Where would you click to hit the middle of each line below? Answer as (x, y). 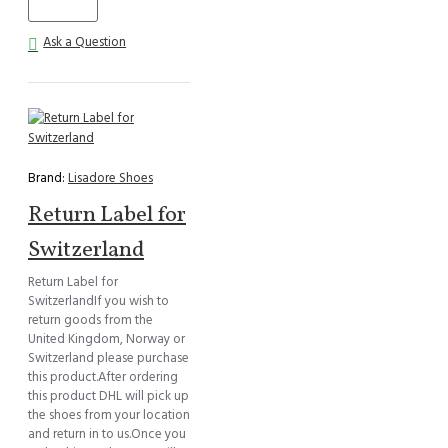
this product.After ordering (103, 376)
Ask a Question (85, 41)
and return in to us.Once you (107, 433)
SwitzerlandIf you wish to (98, 300)
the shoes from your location (109, 414)
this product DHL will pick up (108, 395)
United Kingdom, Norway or (106, 338)
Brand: (46, 177)
